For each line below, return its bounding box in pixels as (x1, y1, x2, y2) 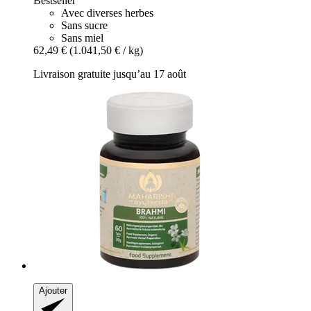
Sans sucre (61, 19, 108, 31)
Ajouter (39, 285, 67, 296)
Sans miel (61, 32, 103, 44)
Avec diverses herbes (61, 7, 153, 19)
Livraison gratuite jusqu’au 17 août (33, 68, 186, 80)
